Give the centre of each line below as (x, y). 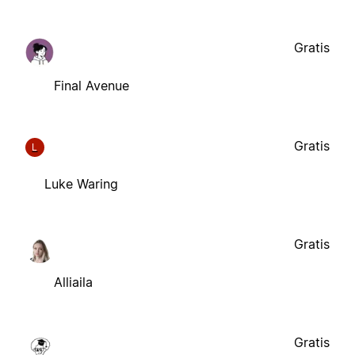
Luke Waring (81, 184)
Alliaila (73, 282)
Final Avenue (92, 86)
